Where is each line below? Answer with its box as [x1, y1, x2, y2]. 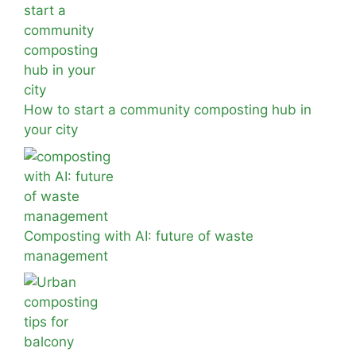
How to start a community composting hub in [24, 102, 311, 118]
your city [24, 122, 78, 137]
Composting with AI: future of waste [24, 227, 253, 244]
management [24, 247, 108, 264]
